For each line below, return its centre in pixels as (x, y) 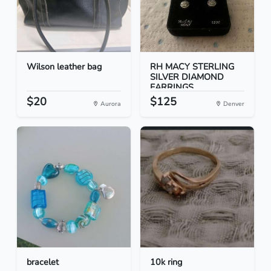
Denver (233, 104)
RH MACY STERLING (192, 67)
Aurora (110, 104)
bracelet (43, 262)
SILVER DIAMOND (187, 77)
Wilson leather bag (64, 67)
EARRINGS (172, 87)
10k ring (166, 262)
